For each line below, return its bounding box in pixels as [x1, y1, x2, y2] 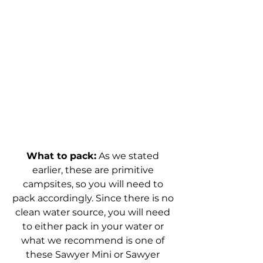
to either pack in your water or [22, 220, 166, 232]
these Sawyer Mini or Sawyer [26, 248, 162, 260]
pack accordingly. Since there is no [12, 192, 176, 204]
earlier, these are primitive [32, 164, 156, 176]
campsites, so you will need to [22, 178, 166, 190]
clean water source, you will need [15, 206, 173, 218]
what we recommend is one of [21, 234, 167, 246]
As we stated [96, 150, 161, 161]
